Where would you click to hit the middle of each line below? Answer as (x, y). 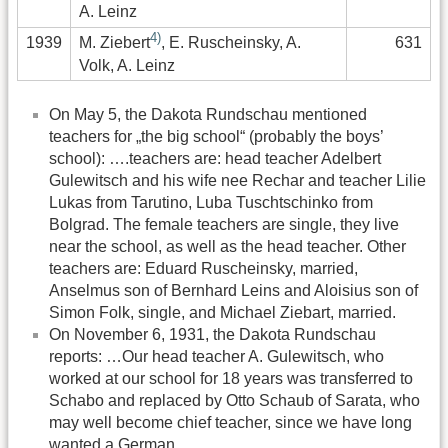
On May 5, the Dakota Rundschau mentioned (208, 114)
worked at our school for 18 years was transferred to (231, 378)
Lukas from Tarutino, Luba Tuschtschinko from (211, 202)
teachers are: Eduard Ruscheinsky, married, (203, 268)
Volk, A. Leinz (127, 65)
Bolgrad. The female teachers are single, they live (224, 224)
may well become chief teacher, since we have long (230, 422)
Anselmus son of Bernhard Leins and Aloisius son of (233, 290)
